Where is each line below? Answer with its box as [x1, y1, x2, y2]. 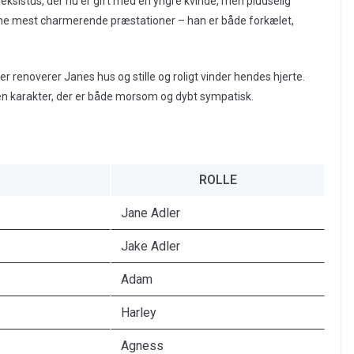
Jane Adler [121, 205, 180, 221]
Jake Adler [121, 239, 180, 254]
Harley [121, 305, 156, 321]
